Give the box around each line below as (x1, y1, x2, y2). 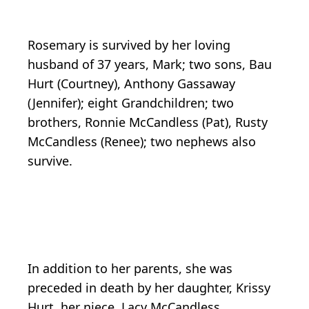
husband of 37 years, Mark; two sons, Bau (28, 56, 272, 73)
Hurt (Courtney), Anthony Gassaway (28, 75, 235, 92)
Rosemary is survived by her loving (28, 37, 230, 54)
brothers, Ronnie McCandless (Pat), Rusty (28, 114, 268, 131)
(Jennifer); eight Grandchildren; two (28, 94, 234, 112)
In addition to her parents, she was (28, 260, 232, 277)
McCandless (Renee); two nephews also (28, 133, 256, 150)
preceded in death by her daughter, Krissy (28, 279, 270, 297)
